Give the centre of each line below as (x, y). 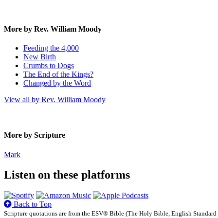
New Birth (40, 56)
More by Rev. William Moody (53, 29)
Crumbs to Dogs (49, 65)
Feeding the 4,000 (51, 48)
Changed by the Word (57, 83)
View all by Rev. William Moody (55, 99)
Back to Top (32, 204)
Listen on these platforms (67, 175)
